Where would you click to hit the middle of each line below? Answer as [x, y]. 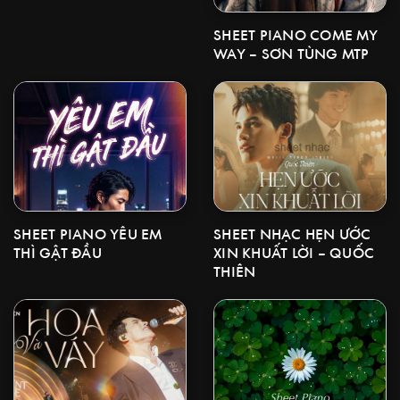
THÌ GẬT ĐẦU [58, 252]
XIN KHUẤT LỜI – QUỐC [294, 252]
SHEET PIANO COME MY [296, 34]
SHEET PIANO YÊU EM [88, 233]
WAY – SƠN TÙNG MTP [292, 53]
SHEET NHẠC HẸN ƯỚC [292, 233]
